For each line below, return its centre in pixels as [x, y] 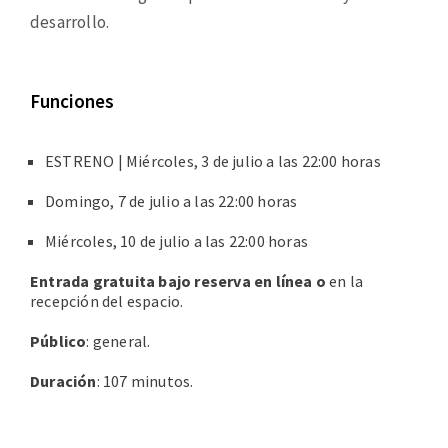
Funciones [72, 101]
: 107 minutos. [145, 381]
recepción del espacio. [107, 301]
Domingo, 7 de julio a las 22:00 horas [171, 201]
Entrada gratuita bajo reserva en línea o [180, 281]
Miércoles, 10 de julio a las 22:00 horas [176, 241]
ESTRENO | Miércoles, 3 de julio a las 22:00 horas [213, 161]
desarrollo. [70, 22]
